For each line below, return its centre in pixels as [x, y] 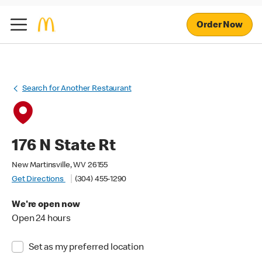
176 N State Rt [64, 147]
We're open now [46, 205]
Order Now [220, 25]
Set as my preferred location [86, 248]
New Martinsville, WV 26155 [60, 166]
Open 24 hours [42, 219]
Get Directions [39, 180]
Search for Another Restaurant [77, 89]
